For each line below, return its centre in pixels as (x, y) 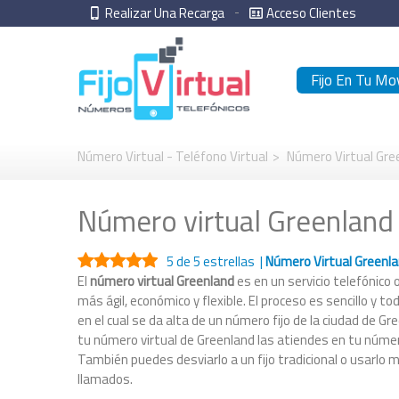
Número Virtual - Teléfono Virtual (173, 156)
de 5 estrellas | (220, 261)
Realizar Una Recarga (165, 13)
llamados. (105, 379)
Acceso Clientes (311, 13)
